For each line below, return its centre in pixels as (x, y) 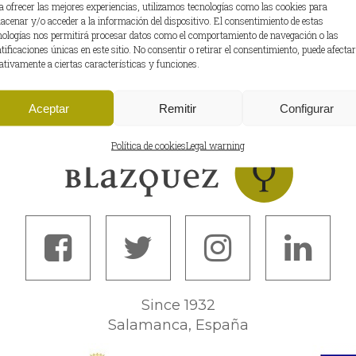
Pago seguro (178, 74)
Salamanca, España (178, 325)
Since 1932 (178, 305)
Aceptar (49, 108)
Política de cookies (148, 145)
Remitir (178, 108)
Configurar (306, 108)
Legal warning (215, 145)
